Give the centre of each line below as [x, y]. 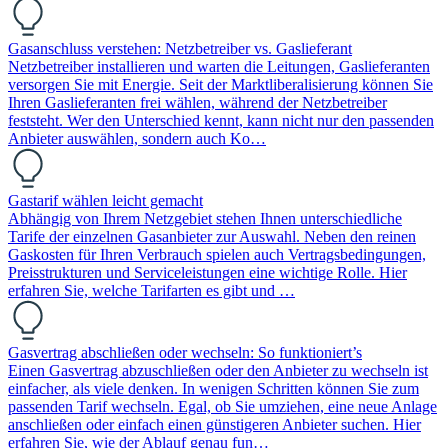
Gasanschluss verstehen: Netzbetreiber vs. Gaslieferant [180, 48]
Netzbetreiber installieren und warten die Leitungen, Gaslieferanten [219, 66]
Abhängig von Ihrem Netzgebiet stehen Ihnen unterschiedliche [205, 218]
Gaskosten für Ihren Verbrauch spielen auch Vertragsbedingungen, [217, 254]
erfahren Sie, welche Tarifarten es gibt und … [151, 290]
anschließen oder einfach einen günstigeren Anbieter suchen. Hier [214, 424]
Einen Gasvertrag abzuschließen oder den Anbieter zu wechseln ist [218, 370]
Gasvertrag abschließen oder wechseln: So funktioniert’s [185, 352]
